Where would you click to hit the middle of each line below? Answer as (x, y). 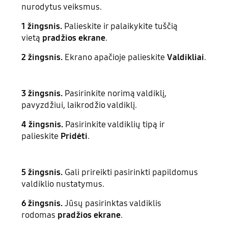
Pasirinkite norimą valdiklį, (115, 94)
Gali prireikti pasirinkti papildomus (132, 172)
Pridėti (74, 136)
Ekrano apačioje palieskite (116, 58)
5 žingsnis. (43, 172)
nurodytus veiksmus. (62, 7)
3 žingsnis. (42, 94)
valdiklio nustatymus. (64, 184)
